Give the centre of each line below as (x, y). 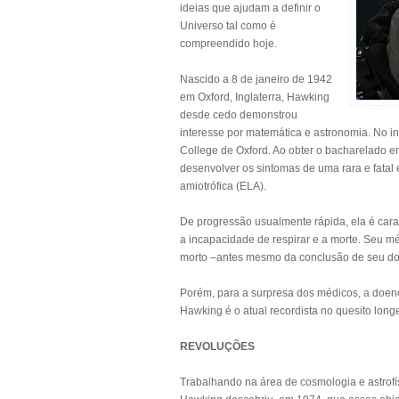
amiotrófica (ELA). (223, 186)
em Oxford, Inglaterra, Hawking (255, 97)
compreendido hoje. (228, 44)
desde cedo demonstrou (239, 115)
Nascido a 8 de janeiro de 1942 (256, 79)
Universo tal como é (228, 26)
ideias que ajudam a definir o (250, 8)
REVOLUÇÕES (217, 346)
